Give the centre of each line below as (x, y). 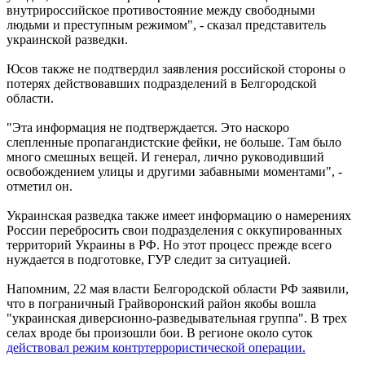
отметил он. (40, 186)
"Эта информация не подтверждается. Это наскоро (148, 127)
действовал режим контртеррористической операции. (156, 347)
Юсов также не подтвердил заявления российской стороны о (176, 68)
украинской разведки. (67, 39)
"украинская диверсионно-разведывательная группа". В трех (177, 318)
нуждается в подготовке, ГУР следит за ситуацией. (149, 259)
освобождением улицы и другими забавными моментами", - (174, 171)
